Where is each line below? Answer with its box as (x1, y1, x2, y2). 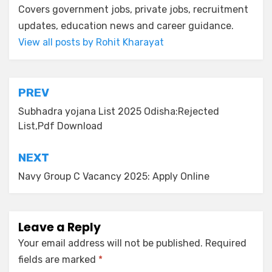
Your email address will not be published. (18, 237, 203, 250)
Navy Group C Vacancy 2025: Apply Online (18, 171, 209, 183)
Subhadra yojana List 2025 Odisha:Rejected (18, 106, 219, 118)
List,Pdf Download (18, 120, 103, 132)
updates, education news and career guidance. (18, 20, 234, 32)
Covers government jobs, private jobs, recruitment (18, 4, 248, 16)
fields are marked (18, 254, 98, 266)
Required (205, 237, 246, 250)
